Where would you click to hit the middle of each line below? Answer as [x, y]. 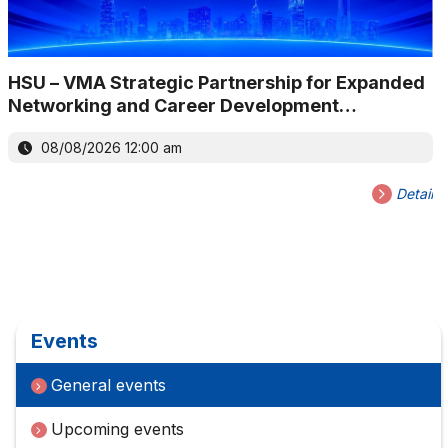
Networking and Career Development [173, 106]
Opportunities [68, 129]
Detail [412, 194]
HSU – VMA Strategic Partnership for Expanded [216, 83]
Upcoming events [117, 429]
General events [108, 385]
